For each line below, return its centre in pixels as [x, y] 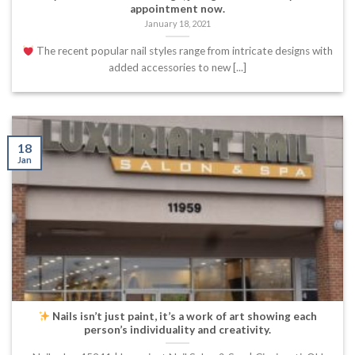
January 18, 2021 [177, 24]
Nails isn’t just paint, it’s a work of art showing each [184, 316]
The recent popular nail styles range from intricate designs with [184, 50]
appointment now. [177, 8]
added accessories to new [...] [177, 67]
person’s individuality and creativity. [177, 329]
